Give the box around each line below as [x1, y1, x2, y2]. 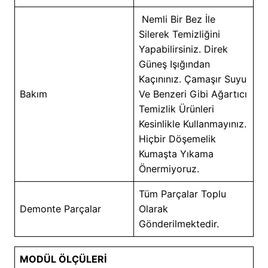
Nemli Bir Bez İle [138, 13, 215, 25]
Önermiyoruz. [138, 162, 202, 175]
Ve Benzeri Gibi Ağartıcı [138, 87, 247, 100]
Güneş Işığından [138, 57, 210, 70]
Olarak [138, 202, 168, 215]
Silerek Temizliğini [138, 28, 220, 40]
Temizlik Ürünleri [138, 102, 214, 115]
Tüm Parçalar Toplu [138, 187, 226, 200]
